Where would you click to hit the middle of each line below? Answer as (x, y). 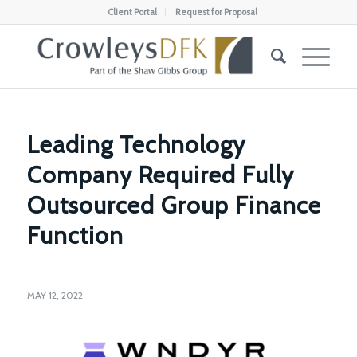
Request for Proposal (216, 12)
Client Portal (132, 12)
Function (75, 235)
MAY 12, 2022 (55, 295)
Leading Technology (136, 144)
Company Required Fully (160, 175)
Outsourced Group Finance (174, 205)
